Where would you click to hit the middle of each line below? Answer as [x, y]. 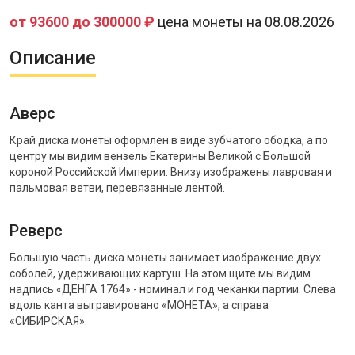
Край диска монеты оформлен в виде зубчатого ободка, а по [169, 140]
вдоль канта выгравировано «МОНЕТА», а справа [139, 305]
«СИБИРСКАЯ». [48, 321]
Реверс [36, 231]
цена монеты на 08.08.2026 [246, 22]
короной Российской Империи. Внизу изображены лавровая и [171, 172]
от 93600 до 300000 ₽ [84, 22]
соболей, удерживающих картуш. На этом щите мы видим [160, 273]
